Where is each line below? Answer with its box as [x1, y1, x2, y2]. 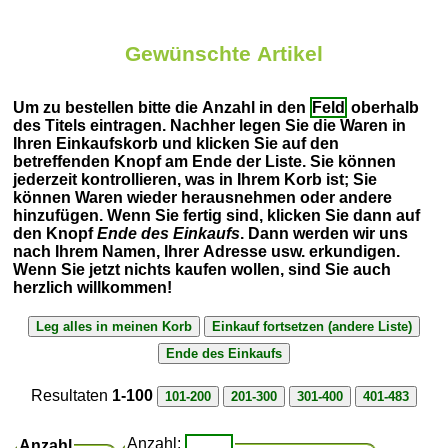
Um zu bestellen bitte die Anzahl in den [13, 98, 311, 116]
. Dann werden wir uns [240, 224, 409, 242]
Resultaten [31, 386, 112, 404]
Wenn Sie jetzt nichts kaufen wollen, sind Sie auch [13, 260, 392, 278]
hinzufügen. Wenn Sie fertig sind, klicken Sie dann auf [13, 206, 421, 224]
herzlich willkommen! [13, 278, 173, 296]
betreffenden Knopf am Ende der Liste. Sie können [13, 152, 397, 170]
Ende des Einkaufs [97, 224, 241, 242]
